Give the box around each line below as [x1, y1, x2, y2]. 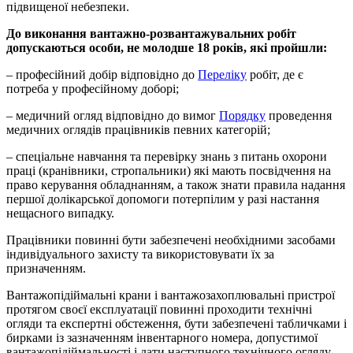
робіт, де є [247, 67, 303, 81]
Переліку [198, 67, 247, 81]
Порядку [219, 108, 266, 122]
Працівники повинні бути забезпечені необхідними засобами [6, 232, 336, 247]
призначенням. [6, 261, 86, 275]
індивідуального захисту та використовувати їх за [6, 247, 274, 261]
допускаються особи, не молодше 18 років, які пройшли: [6, 40, 327, 54]
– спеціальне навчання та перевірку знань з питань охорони [6, 149, 327, 163]
